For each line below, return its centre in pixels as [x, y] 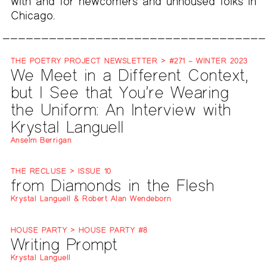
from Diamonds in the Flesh [112, 185]
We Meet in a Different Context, [129, 75]
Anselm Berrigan [41, 140]
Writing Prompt [64, 244]
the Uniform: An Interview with [121, 110]
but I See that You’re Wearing [119, 92]
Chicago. [32, 15]
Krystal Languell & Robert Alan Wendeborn [91, 199]
